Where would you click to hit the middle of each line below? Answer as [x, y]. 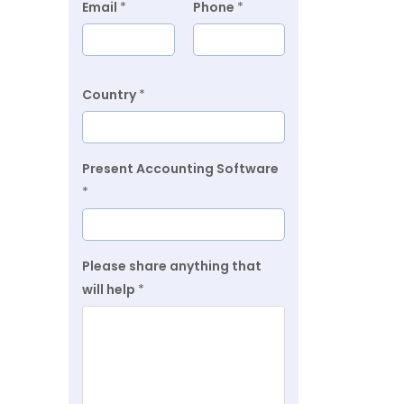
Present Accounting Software [180, 169]
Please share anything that [172, 266]
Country [110, 95]
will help [110, 289]
